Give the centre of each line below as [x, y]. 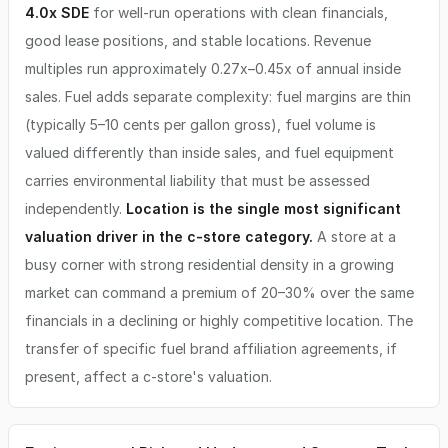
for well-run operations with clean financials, [238, 12]
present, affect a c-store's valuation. [148, 376]
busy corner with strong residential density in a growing [209, 264]
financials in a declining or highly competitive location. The [219, 320]
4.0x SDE [57, 12]
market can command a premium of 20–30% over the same [219, 292]
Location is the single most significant [263, 208]
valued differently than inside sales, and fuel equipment [209, 152]
